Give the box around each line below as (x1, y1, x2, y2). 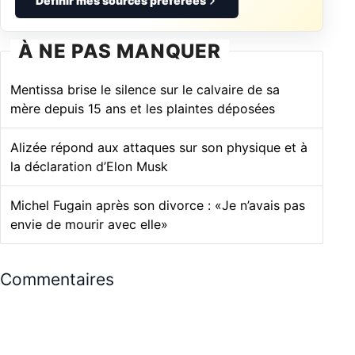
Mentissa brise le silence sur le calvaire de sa (10, 82, 280, 98)
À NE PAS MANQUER (18, 40, 222, 63)
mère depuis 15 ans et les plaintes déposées (10, 101, 275, 117)
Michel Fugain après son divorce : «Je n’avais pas (10, 197, 305, 214)
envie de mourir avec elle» (10, 216, 168, 233)
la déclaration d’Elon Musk (10, 158, 168, 175)
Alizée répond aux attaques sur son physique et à (10, 139, 307, 156)
